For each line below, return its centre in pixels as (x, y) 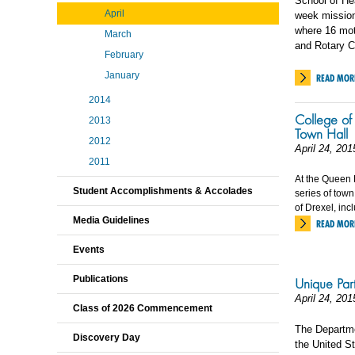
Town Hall (321, 134)
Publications (101, 279)
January (122, 75)
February (124, 55)
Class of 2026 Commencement (143, 308)
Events (89, 250)
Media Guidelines (111, 220)
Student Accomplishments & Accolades (163, 191)
